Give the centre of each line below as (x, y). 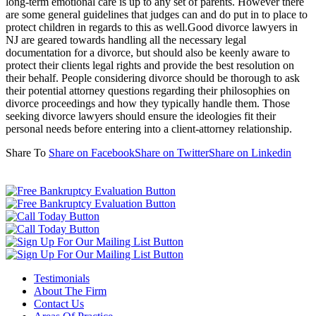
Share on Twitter (172, 152)
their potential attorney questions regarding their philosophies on (148, 90)
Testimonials (62, 278)
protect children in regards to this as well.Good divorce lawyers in (152, 27)
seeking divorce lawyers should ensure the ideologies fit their (141, 116)
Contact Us (59, 303)
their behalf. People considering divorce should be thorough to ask (153, 78)
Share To (26, 152)
